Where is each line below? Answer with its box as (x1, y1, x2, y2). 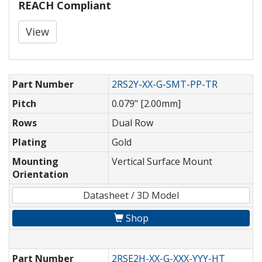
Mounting (12, 155, 58, 168)
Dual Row (112, 116, 153, 130)
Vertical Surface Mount (112, 155, 212, 168)
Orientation (12, 168, 68, 181)
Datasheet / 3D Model (83, 189, 179, 202)
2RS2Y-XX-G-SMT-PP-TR (112, 78, 218, 91)
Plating (12, 136, 47, 149)
